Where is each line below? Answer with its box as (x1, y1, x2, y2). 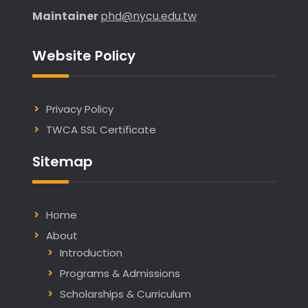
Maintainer (32, 8, 100, 25)
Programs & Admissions (59, 266, 180, 281)
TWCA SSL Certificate (45, 122, 156, 137)
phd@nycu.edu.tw (100, 8, 197, 25)
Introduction (59, 245, 122, 261)
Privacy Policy (45, 102, 113, 117)
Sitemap (32, 152, 93, 172)
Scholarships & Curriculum (59, 287, 191, 302)
